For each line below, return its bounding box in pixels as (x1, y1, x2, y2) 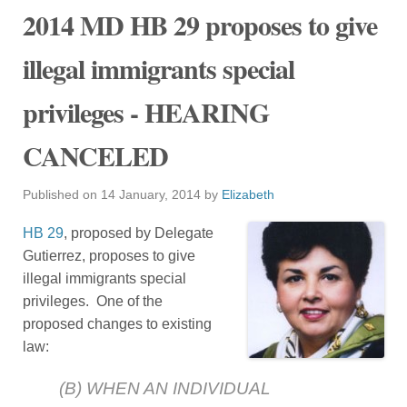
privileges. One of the (23, 293, 163, 310)
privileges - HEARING (23, 92, 269, 133)
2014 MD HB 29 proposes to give (23, 5, 377, 45)
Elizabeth (222, 187, 274, 203)
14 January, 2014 (101, 187, 201, 203)
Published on (23, 187, 101, 203)
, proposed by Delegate (64, 225, 213, 242)
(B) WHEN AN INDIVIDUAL (59, 379, 271, 399)
